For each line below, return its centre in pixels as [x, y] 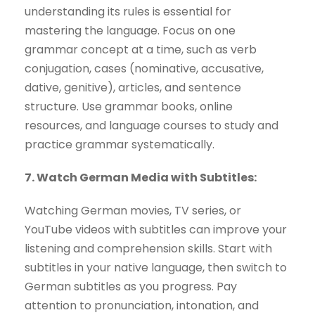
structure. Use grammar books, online [129, 107]
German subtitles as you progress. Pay [131, 287]
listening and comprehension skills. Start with [148, 249]
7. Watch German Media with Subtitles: [141, 178]
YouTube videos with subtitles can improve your [156, 230]
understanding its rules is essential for [128, 12]
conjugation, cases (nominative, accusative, [144, 69]
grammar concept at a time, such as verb [141, 50]
